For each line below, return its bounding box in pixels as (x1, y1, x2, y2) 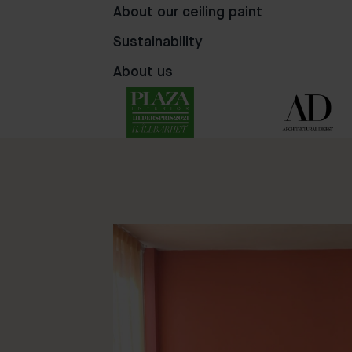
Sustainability (113, 35, 203, 49)
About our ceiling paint (113, 5, 262, 20)
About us (113, 65, 173, 79)
